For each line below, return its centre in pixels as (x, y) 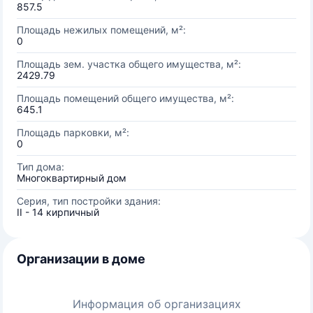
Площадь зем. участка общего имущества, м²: (129, 64)
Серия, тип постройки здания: (89, 201)
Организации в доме (81, 259)
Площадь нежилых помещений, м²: (101, 30)
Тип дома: (41, 167)
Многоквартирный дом (72, 178)
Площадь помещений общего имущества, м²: (125, 98)
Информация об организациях (156, 304)
